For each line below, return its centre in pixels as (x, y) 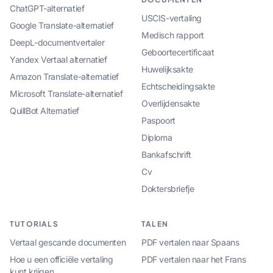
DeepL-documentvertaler (57, 42)
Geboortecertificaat (178, 52)
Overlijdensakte (171, 103)
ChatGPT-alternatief (47, 8)
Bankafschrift (166, 154)
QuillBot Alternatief (44, 110)
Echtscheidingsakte (178, 86)
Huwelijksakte (167, 69)
